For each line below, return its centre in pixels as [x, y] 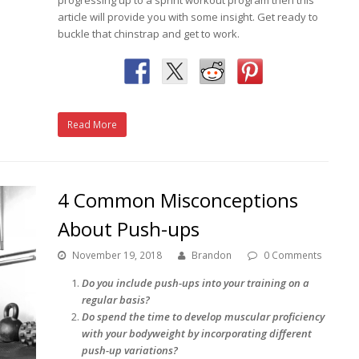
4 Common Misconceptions [178, 200]
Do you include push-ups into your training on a [196, 282]
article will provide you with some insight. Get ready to [188, 16]
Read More [93, 124]
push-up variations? [131, 350]
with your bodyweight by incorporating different [197, 333]
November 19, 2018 [117, 255]
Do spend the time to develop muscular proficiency [204, 316]
